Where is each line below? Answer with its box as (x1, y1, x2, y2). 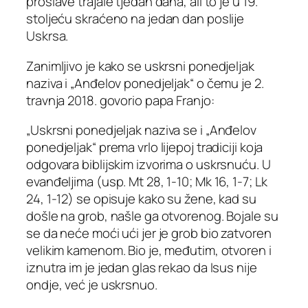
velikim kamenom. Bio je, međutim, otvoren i (26, 241, 272, 260)
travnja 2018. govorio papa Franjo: (26, 91, 214, 109)
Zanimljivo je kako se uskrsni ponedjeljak (26, 56, 254, 75)
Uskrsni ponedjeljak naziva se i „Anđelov (30, 121, 256, 140)
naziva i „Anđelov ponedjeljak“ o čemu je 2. (26, 74, 264, 92)
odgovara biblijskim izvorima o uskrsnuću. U (26, 155, 271, 174)
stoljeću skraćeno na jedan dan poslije (26, 10, 245, 28)
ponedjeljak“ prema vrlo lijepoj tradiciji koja (26, 138, 263, 157)
